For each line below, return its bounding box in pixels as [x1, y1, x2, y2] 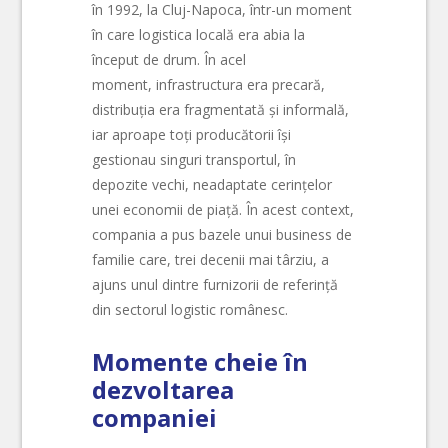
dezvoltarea [92, 372, 235, 406]
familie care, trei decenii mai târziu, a [92, 250, 330, 270]
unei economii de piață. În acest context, [92, 200, 355, 220]
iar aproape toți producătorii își [92, 125, 292, 145]
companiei [92, 400, 218, 434]
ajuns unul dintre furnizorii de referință [92, 275, 339, 295]
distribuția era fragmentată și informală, [92, 100, 350, 120]
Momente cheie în [92, 344, 309, 378]
